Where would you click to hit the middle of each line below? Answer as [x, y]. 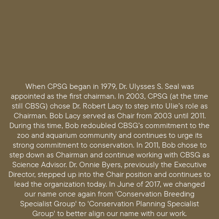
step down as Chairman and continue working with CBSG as [109, 155]
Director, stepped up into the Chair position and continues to [109, 174]
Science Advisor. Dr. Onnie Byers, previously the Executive [109, 164]
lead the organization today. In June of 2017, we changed [109, 184]
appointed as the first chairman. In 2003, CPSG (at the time [109, 96]
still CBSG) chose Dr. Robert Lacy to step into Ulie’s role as [109, 106]
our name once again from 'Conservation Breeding [109, 194]
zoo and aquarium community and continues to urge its [109, 135]
